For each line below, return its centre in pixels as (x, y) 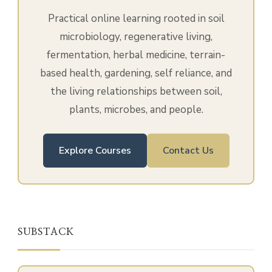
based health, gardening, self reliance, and (136, 73)
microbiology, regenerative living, (136, 37)
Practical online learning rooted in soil (136, 19)
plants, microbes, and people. (136, 110)
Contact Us (188, 151)
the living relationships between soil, (136, 92)
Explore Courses (95, 151)
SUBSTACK (46, 232)
